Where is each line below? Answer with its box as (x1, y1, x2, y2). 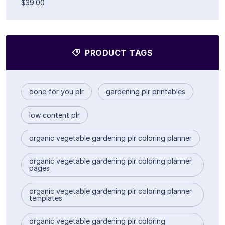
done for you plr (29, 87, 84, 96)
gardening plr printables (106, 87, 185, 96)
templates (29, 193, 62, 202)
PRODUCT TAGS (82, 47, 153, 58)
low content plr (29, 110, 80, 119)
